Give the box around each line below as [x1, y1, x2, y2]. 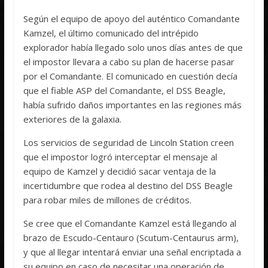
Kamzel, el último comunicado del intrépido [23, 26, 199, 39]
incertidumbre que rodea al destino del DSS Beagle [23, 179, 233, 191]
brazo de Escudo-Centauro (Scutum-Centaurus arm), [23, 231, 239, 243]
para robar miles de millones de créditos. [23, 193, 192, 206]
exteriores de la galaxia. [23, 112, 122, 125]
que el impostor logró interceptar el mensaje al [23, 150, 218, 163]
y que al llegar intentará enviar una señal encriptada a [23, 245, 242, 258]
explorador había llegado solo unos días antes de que [23, 41, 243, 53]
